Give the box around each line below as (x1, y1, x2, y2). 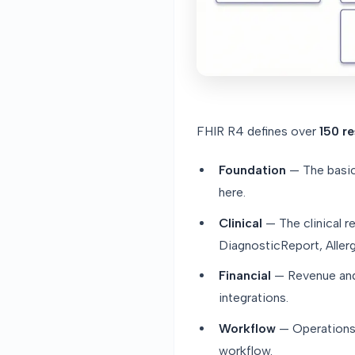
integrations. (219, 290, 288, 306)
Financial (219, 268, 271, 284)
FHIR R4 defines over (197, 124, 319, 139)
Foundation (219, 162, 286, 178)
